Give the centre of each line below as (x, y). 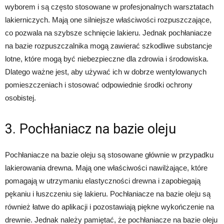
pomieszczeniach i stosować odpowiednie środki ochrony (99, 85)
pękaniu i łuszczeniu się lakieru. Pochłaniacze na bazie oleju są (108, 194)
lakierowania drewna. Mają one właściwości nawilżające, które (106, 168)
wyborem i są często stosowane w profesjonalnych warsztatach (109, 7)
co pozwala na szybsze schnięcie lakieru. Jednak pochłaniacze (108, 33)
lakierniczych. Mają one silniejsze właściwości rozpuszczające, (108, 20)
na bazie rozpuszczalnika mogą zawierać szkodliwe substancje (108, 46)
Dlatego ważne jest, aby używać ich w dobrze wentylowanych (106, 72)
